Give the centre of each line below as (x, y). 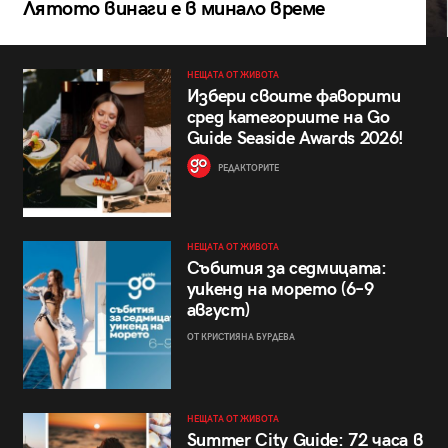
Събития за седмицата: (286, 269)
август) (218, 311)
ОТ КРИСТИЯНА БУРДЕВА (240, 338)
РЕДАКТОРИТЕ (247, 168)
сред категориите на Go (288, 117)
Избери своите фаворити (293, 96)
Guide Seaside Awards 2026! (295, 138)
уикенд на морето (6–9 (280, 290)
